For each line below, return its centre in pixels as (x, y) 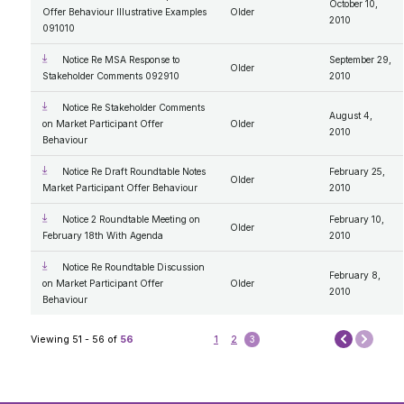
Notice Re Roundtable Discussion (134, 267)
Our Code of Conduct (115, 53)
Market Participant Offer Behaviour (119, 188)
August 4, (350, 116)
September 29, (360, 60)
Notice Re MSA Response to (121, 60)
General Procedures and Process (138, 20)
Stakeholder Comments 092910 (110, 76)
